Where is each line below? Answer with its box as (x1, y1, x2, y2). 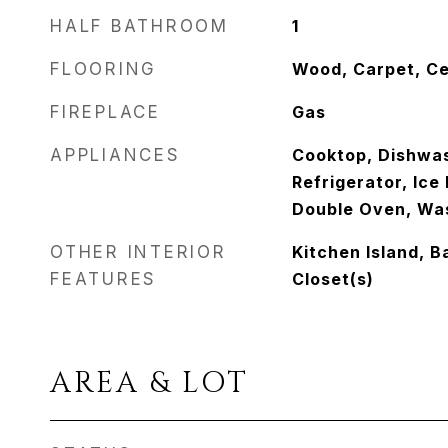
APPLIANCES (50, 145, 181, 165)
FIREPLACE (50, 102, 161, 122)
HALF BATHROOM (50, 16, 229, 36)
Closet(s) (291, 269, 374, 289)
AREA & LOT (50, 364, 249, 403)
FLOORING (50, 59, 157, 79)
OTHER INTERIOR (50, 242, 227, 262)
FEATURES (50, 269, 157, 289)
